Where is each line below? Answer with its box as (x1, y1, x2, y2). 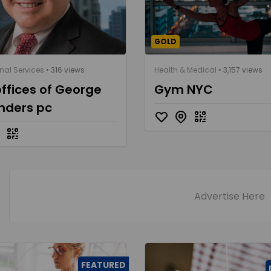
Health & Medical (154, 65, 217, 75)
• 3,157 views (216, 65, 263, 75)
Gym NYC (154, 81, 213, 98)
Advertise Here (194, 189, 265, 203)
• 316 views (44, 65, 85, 75)
